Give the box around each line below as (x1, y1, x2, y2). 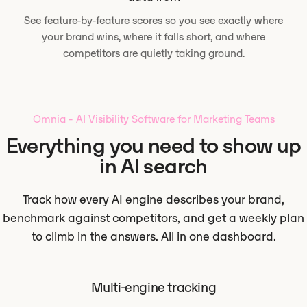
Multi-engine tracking (90, 279, 217, 295)
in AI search (99, 153, 208, 180)
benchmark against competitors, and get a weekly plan (3, 210, 304, 225)
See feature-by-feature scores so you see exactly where (24, 14, 283, 27)
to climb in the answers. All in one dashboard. (31, 229, 276, 244)
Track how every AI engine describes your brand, (23, 192, 284, 207)
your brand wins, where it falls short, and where (42, 30, 265, 43)
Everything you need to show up (5, 132, 302, 159)
